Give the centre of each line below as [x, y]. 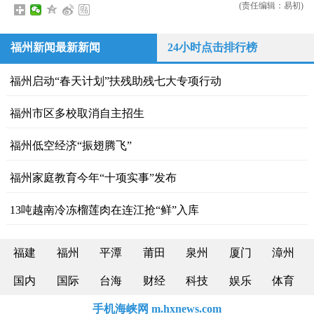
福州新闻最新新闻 [55, 47]
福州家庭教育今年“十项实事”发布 [93, 177]
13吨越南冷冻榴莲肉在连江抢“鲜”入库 [104, 210]
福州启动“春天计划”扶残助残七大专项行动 [115, 81]
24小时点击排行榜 [212, 47]
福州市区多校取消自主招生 [77, 113]
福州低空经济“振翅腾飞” [70, 145]
